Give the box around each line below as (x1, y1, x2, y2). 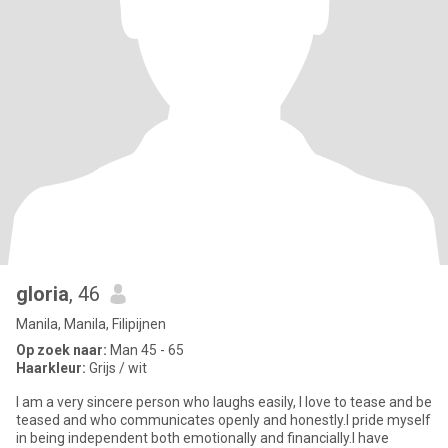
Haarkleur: (16, 360, 86, 376)
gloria (16, 282, 69, 306)
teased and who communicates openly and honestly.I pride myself (16, 412, 431, 428)
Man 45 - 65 (107, 342, 184, 358)
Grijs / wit (86, 360, 147, 376)
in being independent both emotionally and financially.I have (16, 430, 389, 446)
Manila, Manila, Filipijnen (16, 316, 166, 332)
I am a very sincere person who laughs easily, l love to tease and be (16, 394, 432, 410)
